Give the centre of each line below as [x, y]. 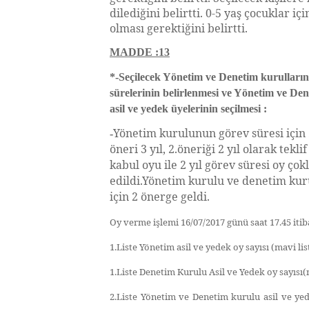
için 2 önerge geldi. [160, 197]
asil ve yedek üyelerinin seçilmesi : [188, 109]
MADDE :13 [140, 52]
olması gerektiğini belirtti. [180, 28]
